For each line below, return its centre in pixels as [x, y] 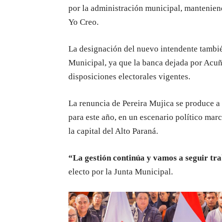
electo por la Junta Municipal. [121, 172]
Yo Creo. [83, 22]
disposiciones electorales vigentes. [129, 77]
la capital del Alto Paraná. [113, 131]
